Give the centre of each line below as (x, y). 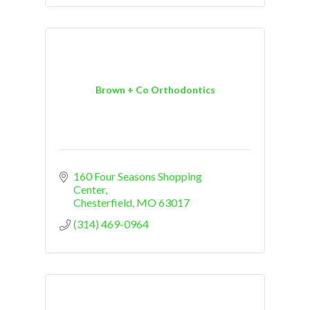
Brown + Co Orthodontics (155, 89)
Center (89, 190)
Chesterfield (103, 203)
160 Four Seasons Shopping (138, 176)
